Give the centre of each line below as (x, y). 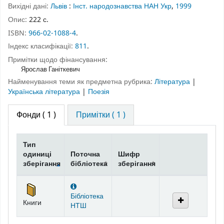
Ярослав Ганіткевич (50, 69)
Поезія (99, 91)
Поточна (85, 154)
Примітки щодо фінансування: (58, 60)
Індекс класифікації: (41, 46)
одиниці (37, 154)
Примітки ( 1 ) (101, 115)
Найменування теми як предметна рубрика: (81, 81)
